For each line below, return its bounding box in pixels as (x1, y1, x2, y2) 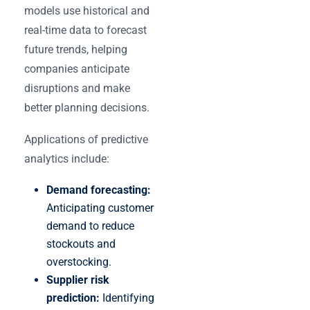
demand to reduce (46, 219, 134, 232)
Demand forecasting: (46, 183, 151, 197)
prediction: (46, 291, 100, 304)
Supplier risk (46, 273, 109, 286)
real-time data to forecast (24, 23, 147, 37)
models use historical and (24, 3, 149, 17)
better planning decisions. (24, 100, 149, 114)
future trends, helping (24, 42, 127, 56)
